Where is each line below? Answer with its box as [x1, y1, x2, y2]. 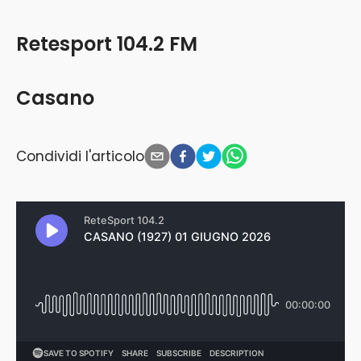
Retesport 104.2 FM [16, 31, 197, 58]
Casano [16, 85, 94, 112]
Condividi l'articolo [16, 146, 144, 166]
